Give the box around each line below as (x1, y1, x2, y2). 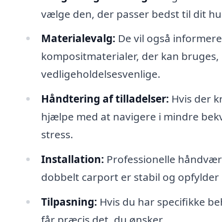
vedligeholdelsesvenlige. (41, 67, 161, 81)
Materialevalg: (41, 31, 115, 46)
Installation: (41, 152, 104, 166)
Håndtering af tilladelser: (41, 92, 169, 106)
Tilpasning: (41, 194, 97, 209)
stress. (41, 127, 73, 142)
